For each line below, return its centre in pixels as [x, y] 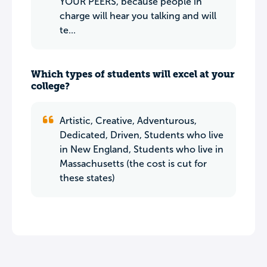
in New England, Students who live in [142, 149]
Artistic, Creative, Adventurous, [128, 121]
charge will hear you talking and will [138, 16]
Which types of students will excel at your [133, 74]
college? [50, 86]
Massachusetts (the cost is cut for [133, 164]
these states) [87, 178]
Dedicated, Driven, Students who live [142, 135]
